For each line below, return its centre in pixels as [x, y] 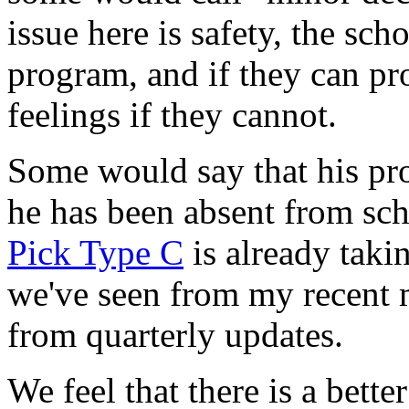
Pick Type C [95, 252]
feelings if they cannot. [172, 114]
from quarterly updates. [175, 334]
